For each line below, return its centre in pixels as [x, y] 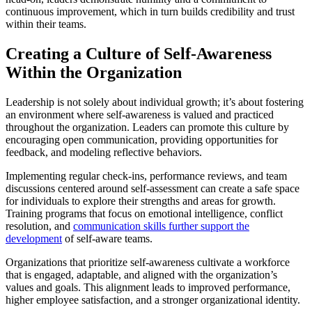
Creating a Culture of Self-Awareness [139, 54]
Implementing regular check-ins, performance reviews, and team [146, 175]
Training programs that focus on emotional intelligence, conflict [144, 213]
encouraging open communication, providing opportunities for [142, 139]
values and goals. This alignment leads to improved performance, [148, 287]
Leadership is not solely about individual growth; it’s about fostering [155, 102]
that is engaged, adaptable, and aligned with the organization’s [141, 274]
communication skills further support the [161, 226]
